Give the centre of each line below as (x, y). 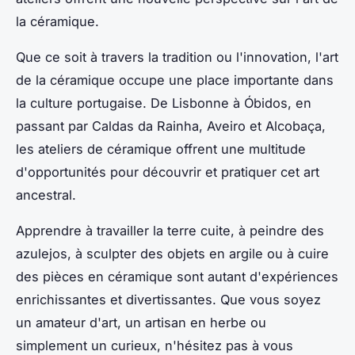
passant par (54, 126)
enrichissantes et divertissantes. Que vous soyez (168, 299)
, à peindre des (277, 230)
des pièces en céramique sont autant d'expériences (177, 276)
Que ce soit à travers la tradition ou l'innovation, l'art (177, 57)
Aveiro (226, 126)
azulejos (42, 253)
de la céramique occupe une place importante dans (175, 80)
